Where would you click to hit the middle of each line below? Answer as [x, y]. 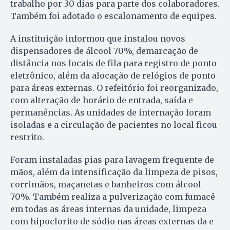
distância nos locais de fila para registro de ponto [113, 63]
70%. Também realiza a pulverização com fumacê [113, 197]
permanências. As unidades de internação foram [111, 113]
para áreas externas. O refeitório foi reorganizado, [114, 88]
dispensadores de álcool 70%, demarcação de [104, 51]
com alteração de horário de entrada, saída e [102, 100]
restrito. [27, 137]
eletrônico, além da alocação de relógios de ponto [113, 76]
